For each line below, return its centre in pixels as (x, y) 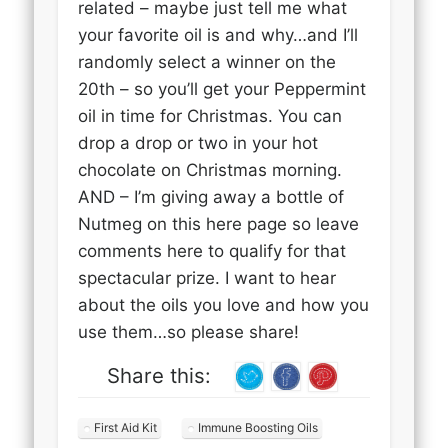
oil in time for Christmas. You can (210, 115)
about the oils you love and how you (224, 304)
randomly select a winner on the (207, 61)
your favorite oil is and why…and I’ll (218, 34)
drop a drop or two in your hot (198, 142)
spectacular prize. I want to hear (207, 277)
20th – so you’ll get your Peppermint (222, 88)
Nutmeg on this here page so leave (219, 223)
